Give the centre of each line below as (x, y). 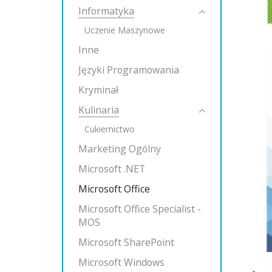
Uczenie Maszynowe (125, 30)
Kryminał (98, 90)
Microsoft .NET (112, 169)
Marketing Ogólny (120, 149)
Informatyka (106, 11)
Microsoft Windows (121, 262)
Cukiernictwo (110, 129)
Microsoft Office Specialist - (140, 209)
